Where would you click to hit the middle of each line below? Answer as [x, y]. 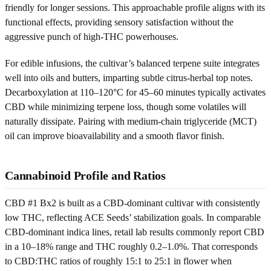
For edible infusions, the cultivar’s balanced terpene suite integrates [132, 63]
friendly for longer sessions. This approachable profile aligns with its [135, 7]
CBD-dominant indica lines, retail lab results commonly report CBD [135, 232]
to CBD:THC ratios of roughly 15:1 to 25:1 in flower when [118, 261]
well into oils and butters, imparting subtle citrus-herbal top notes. [129, 77]
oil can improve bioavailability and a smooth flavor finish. [115, 135]
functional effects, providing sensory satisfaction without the [119, 22]
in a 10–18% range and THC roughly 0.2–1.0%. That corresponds [131, 246]
